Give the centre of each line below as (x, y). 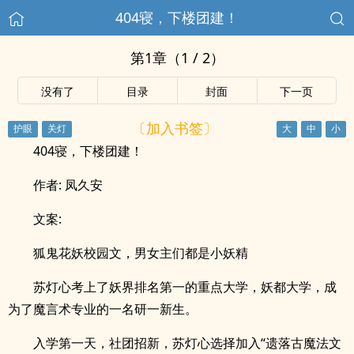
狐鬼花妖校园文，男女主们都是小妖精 (141, 253)
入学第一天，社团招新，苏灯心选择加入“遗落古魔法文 (187, 343)
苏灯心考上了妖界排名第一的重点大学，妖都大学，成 (185, 287)
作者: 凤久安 (68, 185)
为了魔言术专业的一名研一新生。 (103, 309)
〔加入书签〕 (174, 128)
